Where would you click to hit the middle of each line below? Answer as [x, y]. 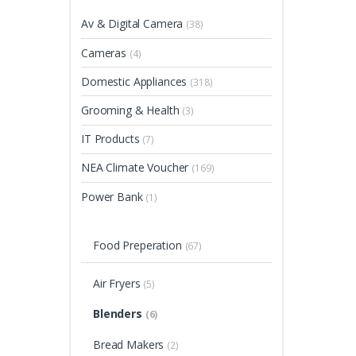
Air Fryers [118, 283]
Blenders [119, 314]
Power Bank [114, 196]
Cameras [105, 52]
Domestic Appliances [136, 81]
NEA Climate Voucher [137, 168]
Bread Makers [130, 344]
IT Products [112, 139]
